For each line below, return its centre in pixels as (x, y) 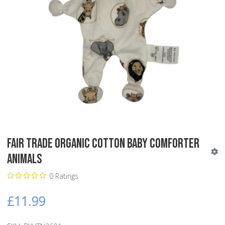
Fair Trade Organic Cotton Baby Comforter (103, 144)
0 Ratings (64, 176)
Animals (24, 159)
